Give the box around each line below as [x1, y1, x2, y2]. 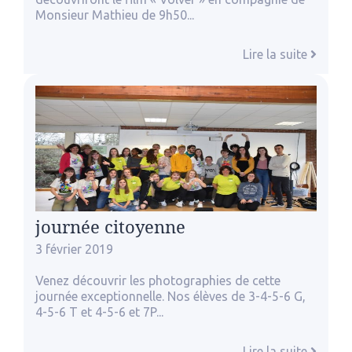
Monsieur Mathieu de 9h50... [35, 7, 194, 22]
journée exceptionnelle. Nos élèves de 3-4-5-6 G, [35, 288, 306, 303]
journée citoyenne [35, 214, 185, 239]
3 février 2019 [35, 241, 113, 256]
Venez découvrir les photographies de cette [35, 273, 280, 288]
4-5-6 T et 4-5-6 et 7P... [35, 304, 163, 319]
